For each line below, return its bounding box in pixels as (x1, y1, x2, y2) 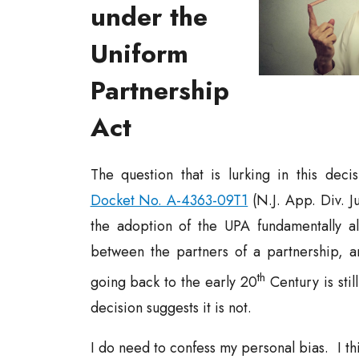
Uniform (90, 35, 188, 72)
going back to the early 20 (90, 272, 258, 292)
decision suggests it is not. (90, 297, 252, 318)
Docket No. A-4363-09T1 (90, 190, 248, 211)
